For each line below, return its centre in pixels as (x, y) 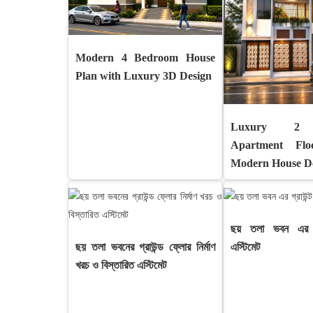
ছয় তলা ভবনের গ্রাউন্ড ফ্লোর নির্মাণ (145, 247)
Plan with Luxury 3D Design (144, 76)
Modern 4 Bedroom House (145, 58)
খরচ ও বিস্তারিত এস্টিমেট (121, 265)
